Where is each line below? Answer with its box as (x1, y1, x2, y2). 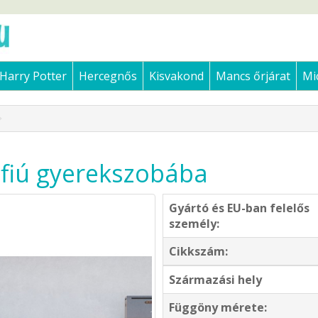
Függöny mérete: (169, 300, 267, 316)
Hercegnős (79, 68, 138, 84)
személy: (169, 216, 219, 232)
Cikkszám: (169, 243, 228, 260)
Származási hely (169, 272, 262, 288)
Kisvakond (149, 68, 204, 84)
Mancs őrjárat (216, 68, 291, 84)
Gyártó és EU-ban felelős (169, 200, 309, 216)
